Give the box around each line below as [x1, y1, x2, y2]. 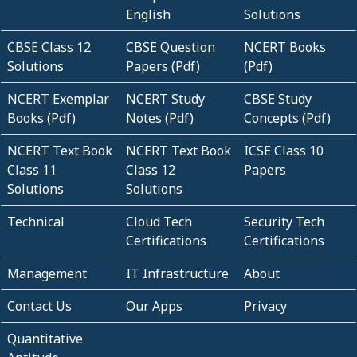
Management [7, 264, 87, 282]
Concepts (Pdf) [244, 108, 331, 127]
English [125, 5, 171, 23]
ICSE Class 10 [244, 141, 324, 159]
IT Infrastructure [125, 264, 229, 282]
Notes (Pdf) [125, 108, 194, 127]
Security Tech [244, 212, 325, 230]
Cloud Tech [125, 212, 192, 230]
